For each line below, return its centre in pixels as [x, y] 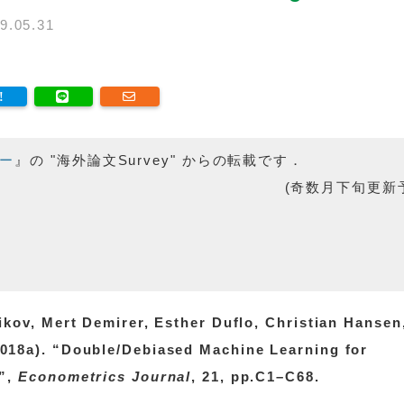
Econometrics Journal [105, 376]
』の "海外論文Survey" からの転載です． [159, 160]
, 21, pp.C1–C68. [256, 376]
